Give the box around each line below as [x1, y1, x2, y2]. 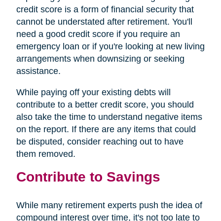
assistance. [16, 66, 61, 76]
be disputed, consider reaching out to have [16, 136, 184, 147]
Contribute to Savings [16, 168, 160, 184]
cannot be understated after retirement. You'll [16, 16, 192, 27]
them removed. [16, 148, 75, 159]
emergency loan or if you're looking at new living [16, 41, 205, 51]
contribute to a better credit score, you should [16, 99, 194, 110]
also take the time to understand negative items [16, 111, 202, 122]
